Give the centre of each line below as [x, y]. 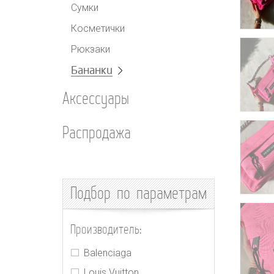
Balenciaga [108, 253]
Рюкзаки [91, 49]
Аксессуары [96, 98]
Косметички [98, 28]
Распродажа [97, 132]
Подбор [91, 193]
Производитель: [106, 229]
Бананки [92, 70]
